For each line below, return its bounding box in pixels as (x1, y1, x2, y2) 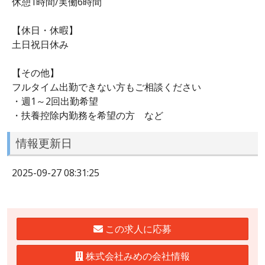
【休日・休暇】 (12, 23, 78, 37)
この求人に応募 (103, 222, 172, 235)
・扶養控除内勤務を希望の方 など (12, 108, 163, 122)
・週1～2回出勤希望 (12, 94, 98, 108)
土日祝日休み (12, 37, 69, 51)
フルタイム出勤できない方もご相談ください (12, 80, 201, 93)
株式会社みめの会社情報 (83, 249, 190, 263)
